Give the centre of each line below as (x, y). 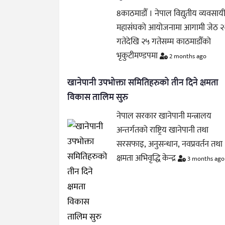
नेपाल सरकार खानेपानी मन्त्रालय (164, 116)
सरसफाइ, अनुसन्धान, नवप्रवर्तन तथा (170, 144)
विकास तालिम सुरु (98, 97)
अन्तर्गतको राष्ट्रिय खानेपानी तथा (163, 130)
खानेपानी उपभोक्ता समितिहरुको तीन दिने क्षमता (143, 83)
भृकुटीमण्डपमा (138, 55)
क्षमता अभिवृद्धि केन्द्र (147, 158)
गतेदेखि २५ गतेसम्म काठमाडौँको (164, 41)
